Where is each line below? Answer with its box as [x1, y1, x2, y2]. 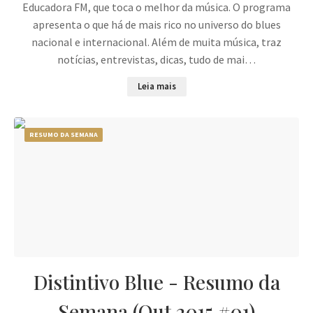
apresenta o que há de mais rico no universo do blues [32, 17, 281, 32]
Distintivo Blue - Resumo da [33, 269, 280, 296]
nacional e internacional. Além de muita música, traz [31, 35, 282, 50]
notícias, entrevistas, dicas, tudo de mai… [57, 52, 256, 67]
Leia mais [137, 80, 176, 93]
